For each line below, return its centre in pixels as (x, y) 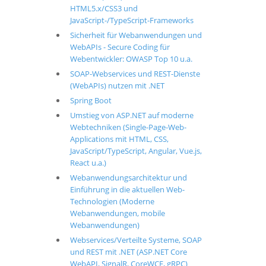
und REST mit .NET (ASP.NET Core (128, 252)
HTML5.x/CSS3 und (104, 8)
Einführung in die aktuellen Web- (127, 189)
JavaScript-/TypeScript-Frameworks (132, 20)
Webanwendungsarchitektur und (128, 178)
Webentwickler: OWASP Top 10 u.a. (131, 59)
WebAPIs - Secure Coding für (120, 47)
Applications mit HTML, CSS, (119, 139)
